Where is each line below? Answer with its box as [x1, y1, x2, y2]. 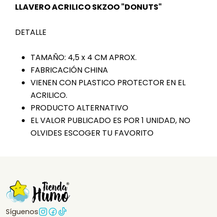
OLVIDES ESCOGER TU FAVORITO [31, 127, 154, 139]
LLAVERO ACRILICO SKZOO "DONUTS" [15, 1, 162, 13]
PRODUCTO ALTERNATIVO [31, 102, 128, 113]
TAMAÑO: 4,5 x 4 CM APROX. [31, 51, 139, 63]
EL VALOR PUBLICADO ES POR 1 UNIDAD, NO [31, 114, 190, 126]
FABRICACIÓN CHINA [31, 64, 108, 76]
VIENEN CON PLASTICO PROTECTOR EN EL [31, 77, 186, 88]
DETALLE [15, 26, 46, 38]
